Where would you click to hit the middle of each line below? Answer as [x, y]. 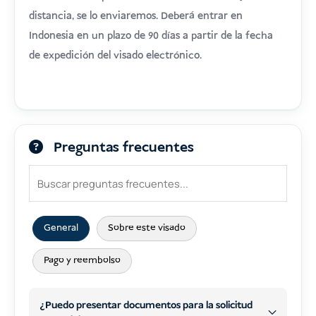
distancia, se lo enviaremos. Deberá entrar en [136, 16]
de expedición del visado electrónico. [116, 56]
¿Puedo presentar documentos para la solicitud [146, 305]
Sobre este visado [147, 228]
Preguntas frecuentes [122, 148]
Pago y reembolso [83, 260]
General [61, 228]
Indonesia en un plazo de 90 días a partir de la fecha [151, 36]
